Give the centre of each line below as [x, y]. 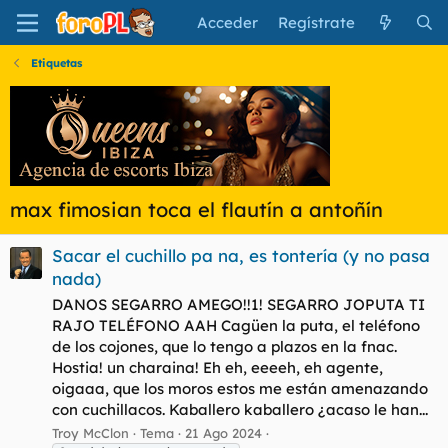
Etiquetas [56, 63]
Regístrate [317, 22]
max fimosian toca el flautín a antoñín [196, 209]
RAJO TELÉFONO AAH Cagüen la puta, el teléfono [236, 326]
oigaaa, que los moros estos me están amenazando [240, 389]
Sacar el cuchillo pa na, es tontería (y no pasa [241, 256]
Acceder [228, 22]
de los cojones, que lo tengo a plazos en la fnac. [224, 347]
